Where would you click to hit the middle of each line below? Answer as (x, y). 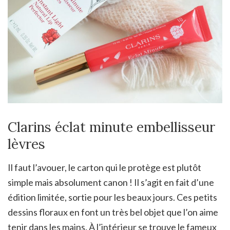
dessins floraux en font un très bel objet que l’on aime (113, 212)
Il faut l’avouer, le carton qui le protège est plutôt (104, 168)
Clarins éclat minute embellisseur (111, 127)
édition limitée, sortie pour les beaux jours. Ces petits (112, 197)
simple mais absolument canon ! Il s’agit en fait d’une (111, 183)
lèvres (26, 144)
